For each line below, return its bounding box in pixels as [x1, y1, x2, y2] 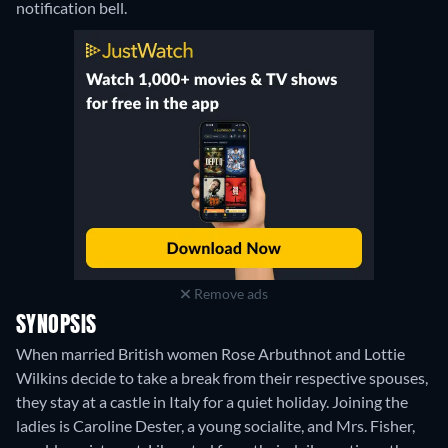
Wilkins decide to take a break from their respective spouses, [16, 368, 428, 388]
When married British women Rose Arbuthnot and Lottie [16, 344, 405, 364]
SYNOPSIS [16, 315, 97, 338]
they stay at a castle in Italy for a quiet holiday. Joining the [16, 392, 408, 412]
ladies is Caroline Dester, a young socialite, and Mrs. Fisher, [16, 416, 415, 436]
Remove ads [190, 285, 268, 303]
